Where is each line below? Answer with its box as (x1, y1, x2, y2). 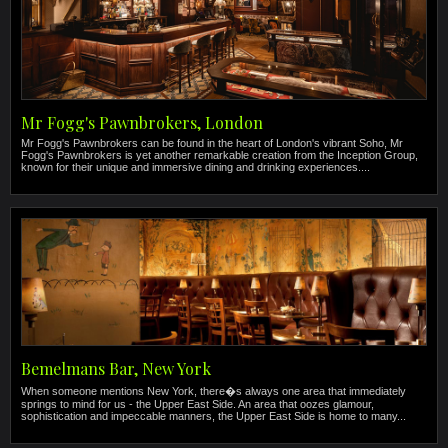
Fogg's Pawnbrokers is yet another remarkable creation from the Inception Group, (21, 149, 418, 161)
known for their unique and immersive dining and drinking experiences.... (21, 161, 370, 173)
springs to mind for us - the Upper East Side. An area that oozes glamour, (21, 398, 374, 410)
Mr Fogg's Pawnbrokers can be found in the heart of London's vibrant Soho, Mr (21, 137, 403, 149)
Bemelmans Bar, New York (21, 358, 211, 379)
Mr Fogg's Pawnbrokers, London (21, 112, 263, 133)
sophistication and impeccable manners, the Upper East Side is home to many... (21, 410, 406, 422)
